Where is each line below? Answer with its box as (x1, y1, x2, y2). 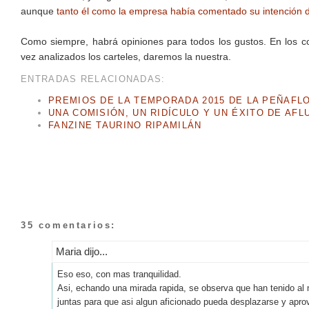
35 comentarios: (21, 219, 116, 230)
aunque (21, 6, 57, 17)
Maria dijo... (56, 245, 108, 257)
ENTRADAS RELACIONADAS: (21, 74, 166, 85)
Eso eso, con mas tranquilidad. (57, 268, 181, 279)
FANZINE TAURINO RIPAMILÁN (48, 120, 202, 131)
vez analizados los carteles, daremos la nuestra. (21, 51, 231, 63)
